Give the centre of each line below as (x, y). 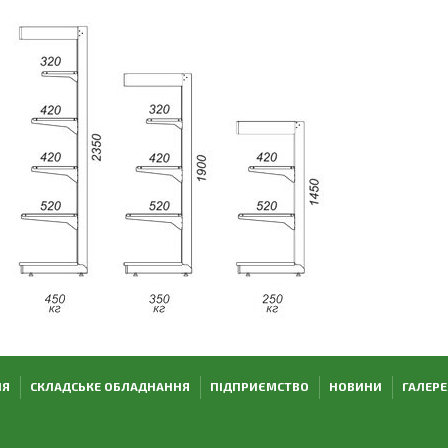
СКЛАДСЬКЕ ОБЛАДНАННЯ (109, 385)
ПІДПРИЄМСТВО (259, 385)
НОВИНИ (355, 385)
